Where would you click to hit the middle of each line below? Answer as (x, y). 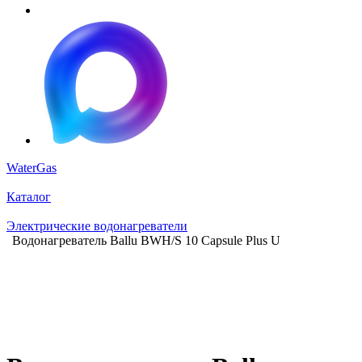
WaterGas (32, 168)
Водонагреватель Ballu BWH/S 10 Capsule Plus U (146, 240)
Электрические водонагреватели (97, 226)
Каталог (29, 197)
